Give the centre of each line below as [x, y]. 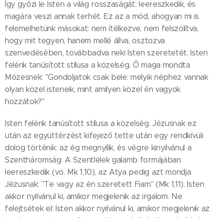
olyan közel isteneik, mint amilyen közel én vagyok [93, 90]
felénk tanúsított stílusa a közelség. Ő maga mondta [98, 65]
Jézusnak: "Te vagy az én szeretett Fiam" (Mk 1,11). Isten [105, 184]
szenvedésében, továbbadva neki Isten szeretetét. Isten [106, 53]
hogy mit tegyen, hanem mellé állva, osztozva [85, 41]
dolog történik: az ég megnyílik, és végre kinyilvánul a [98, 148]
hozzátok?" [25, 102]
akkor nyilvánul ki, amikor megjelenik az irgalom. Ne [94, 197]
